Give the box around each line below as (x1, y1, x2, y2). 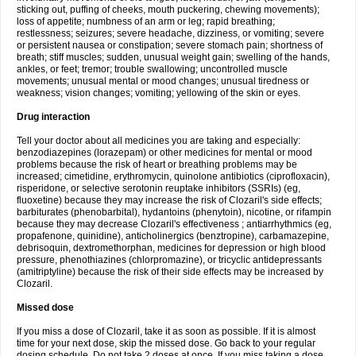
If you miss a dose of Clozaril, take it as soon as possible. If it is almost (17, 326, 315, 337)
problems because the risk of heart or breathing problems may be (17, 159, 297, 170)
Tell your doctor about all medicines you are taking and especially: (17, 135, 300, 146)
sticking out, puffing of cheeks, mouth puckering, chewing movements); (17, 4, 319, 15)
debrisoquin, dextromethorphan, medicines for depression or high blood (17, 242, 326, 253)
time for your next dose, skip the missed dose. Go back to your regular (17, 338, 315, 349)
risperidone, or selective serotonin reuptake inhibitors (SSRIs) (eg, (17, 183, 300, 194)
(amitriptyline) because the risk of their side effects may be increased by (17, 266, 323, 277)
